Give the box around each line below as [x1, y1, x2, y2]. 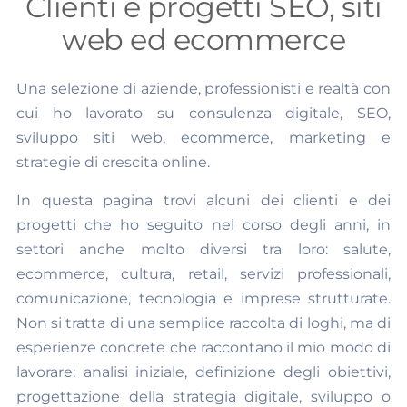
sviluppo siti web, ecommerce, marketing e [16, 129, 391, 147]
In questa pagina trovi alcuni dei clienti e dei [16, 192, 391, 210]
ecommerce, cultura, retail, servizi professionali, [16, 265, 391, 283]
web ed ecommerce [62, 22, 345, 58]
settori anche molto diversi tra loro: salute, [16, 241, 391, 259]
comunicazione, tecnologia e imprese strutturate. [16, 290, 391, 308]
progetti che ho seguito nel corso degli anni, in [16, 216, 391, 234]
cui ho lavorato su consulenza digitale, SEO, [16, 104, 391, 123]
